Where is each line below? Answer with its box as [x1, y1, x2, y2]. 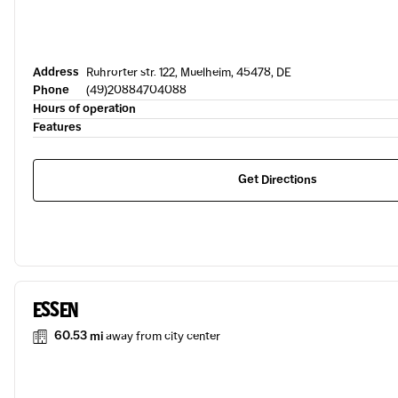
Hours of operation [33, 101, 136, 116]
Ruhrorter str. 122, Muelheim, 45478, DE [86, 65, 291, 80]
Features [33, 120, 82, 135]
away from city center [106, 329, 220, 344]
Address [33, 65, 79, 80]
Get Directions [238, 172, 317, 187]
